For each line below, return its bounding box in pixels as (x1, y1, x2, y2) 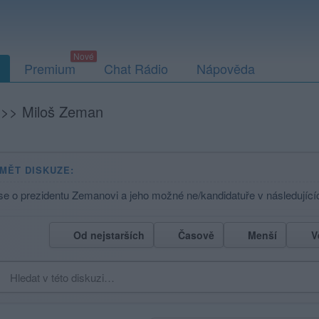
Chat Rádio (104, 59, 168, 78)
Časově (178, 228, 214, 242)
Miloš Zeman (22, 101, 103, 122)
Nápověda (197, 59, 255, 78)
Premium (24, 59, 75, 78)
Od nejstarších (73, 228, 145, 242)
